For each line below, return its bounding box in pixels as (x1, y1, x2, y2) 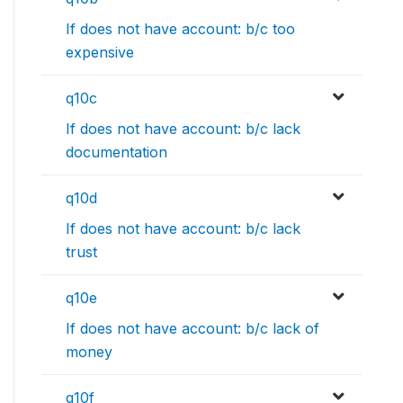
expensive (66, 43, 134, 61)
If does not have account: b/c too (66, 20, 295, 38)
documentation (66, 143, 167, 161)
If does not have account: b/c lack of (66, 319, 319, 337)
